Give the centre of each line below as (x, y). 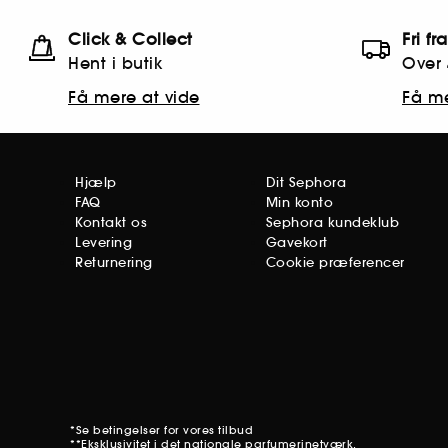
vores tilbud (218, 430)
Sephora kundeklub (332, 222)
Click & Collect (130, 39)
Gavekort (296, 242)
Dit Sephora (306, 182)
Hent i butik (115, 63)
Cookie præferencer (335, 262)
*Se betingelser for (126, 430)
